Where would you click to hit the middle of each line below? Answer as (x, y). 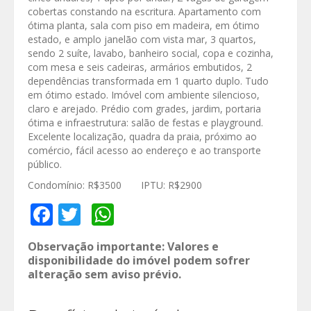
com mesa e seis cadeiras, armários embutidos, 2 (140, 67)
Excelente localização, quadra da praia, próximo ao (142, 137)
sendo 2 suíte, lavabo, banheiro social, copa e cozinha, (151, 53)
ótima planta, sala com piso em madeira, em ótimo (144, 26)
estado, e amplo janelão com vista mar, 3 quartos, (142, 40)
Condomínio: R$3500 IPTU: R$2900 (115, 185)
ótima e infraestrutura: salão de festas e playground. (145, 123)
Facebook (102, 215)
